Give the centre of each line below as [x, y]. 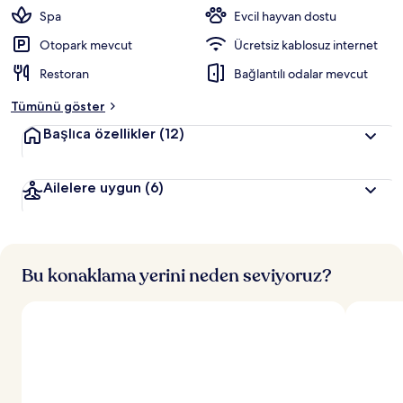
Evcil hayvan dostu [285, 16]
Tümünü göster [58, 106]
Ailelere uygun [94, 188]
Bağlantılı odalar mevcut [301, 74]
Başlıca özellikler [101, 134]
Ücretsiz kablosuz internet [306, 45]
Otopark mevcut [86, 45]
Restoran [64, 74]
